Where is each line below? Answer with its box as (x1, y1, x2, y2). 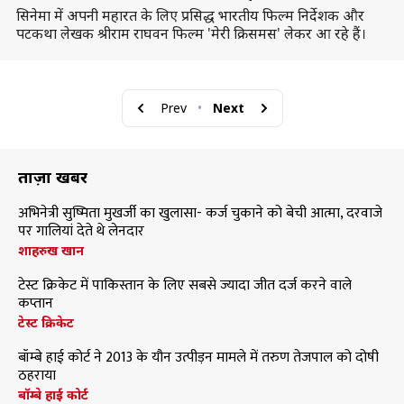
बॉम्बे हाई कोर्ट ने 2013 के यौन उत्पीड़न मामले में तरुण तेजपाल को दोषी (18, 345, 379, 370)
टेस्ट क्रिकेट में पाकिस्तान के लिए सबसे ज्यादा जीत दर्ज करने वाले (18, 273, 352, 298)
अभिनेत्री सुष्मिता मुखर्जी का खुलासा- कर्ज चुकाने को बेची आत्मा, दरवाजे (18, 201, 382, 225)
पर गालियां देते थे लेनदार (18, 219, 144, 243)
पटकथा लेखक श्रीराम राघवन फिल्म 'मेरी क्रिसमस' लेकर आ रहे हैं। (15, 23, 366, 43)
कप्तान (18, 291, 53, 316)
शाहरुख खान (18, 242, 84, 259)
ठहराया (18, 363, 56, 388)
